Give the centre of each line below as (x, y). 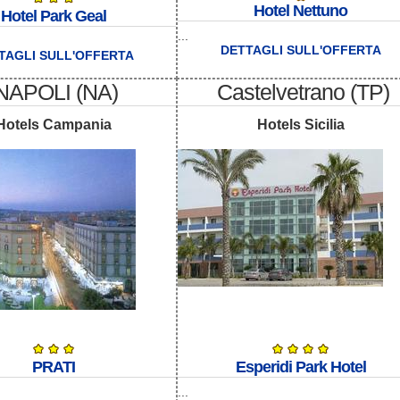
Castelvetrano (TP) (303, 92)
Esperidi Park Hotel (300, 367)
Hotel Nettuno (300, 11)
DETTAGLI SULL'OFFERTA (300, 50)
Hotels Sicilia (300, 125)
